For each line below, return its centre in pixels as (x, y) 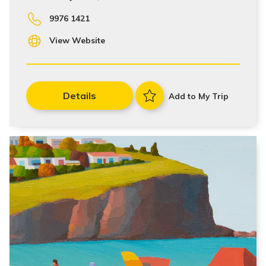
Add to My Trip (199, 96)
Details (80, 96)
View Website (77, 40)
